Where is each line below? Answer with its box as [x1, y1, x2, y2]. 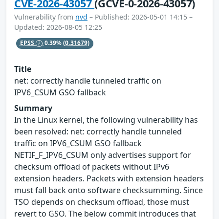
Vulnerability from [14, 12, 75, 22]
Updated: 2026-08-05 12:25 [14, 22, 102, 32]
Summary [14, 102, 52, 113]
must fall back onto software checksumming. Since [14, 184, 203, 196]
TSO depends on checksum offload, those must [14, 196, 189, 207]
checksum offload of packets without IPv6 [14, 161, 169, 172]
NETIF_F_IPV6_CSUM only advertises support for [14, 149, 191, 160]
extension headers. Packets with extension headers [14, 173, 204, 184]
